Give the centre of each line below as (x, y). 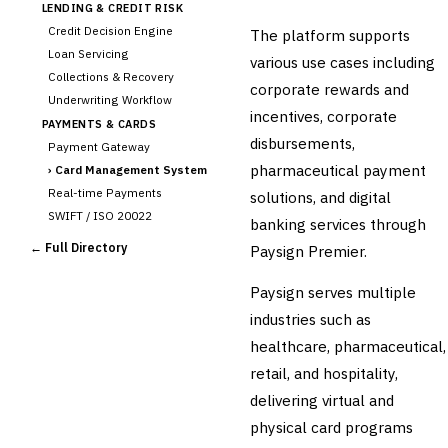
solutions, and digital (320, 196)
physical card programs (331, 426)
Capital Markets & (96, 380)
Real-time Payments (105, 192)
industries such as (310, 318)
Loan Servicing (88, 53)
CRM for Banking (94, 347)
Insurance (72, 436)
